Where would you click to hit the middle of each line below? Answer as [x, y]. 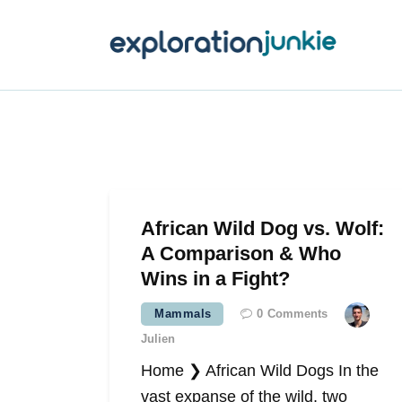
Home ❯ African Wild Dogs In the [260, 371]
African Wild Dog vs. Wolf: [262, 229]
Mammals [183, 314]
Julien [158, 339]
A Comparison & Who [241, 254]
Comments [297, 314]
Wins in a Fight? [215, 279]
